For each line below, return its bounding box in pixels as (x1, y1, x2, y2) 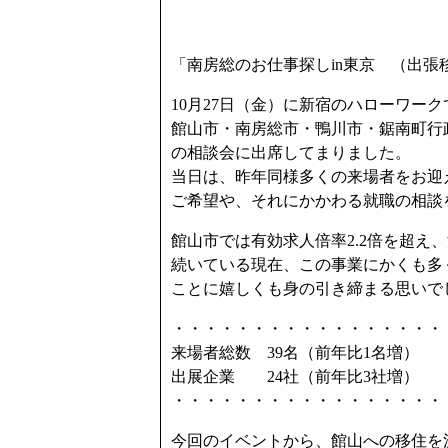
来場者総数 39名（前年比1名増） (171, 344, 419, 361)
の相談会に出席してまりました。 (171, 144, 411, 161)
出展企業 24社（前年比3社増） (171, 368, 419, 385)
